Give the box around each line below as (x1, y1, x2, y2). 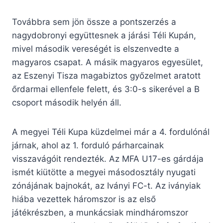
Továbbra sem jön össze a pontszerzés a (12, 17, 176, 27)
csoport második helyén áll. (12, 98, 121, 108)
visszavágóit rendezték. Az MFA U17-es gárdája (12, 154, 204, 164)
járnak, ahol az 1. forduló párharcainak (12, 140, 164, 151)
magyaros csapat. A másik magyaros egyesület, (12, 57, 203, 68)
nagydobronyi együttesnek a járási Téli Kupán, (12, 30, 196, 41)
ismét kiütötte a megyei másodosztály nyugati (12, 167, 196, 178)
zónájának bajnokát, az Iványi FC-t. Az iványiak (12, 181, 201, 191)
